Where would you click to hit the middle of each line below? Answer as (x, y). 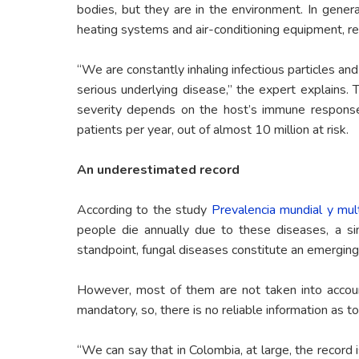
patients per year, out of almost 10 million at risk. (213, 130)
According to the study (144, 210)
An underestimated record (158, 170)
